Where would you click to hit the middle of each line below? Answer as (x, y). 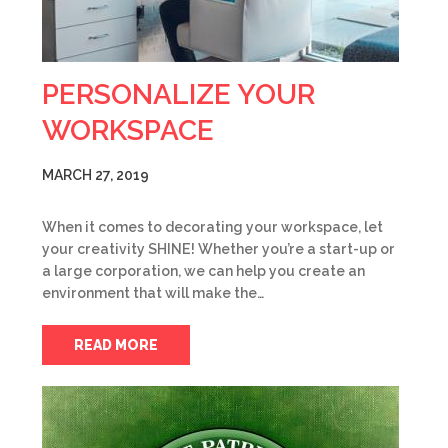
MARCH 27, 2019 (95, 175)
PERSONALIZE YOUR (178, 94)
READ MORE (116, 345)
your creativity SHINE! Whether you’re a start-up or (218, 249)
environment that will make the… (153, 293)
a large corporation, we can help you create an (203, 271)
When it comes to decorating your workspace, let (212, 227)
